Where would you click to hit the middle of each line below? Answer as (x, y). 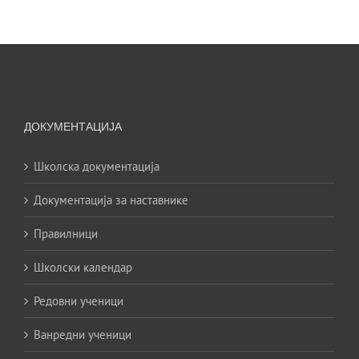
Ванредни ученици (83, 335)
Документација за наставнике (111, 200)
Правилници (66, 234)
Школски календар (83, 268)
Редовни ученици (79, 301)
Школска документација (97, 167)
